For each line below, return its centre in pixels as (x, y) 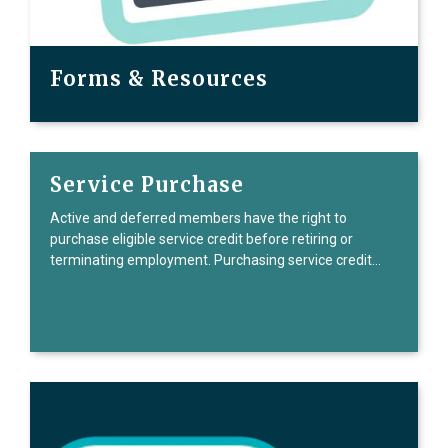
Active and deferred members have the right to (198, 218)
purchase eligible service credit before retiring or (201, 239)
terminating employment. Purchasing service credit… (215, 260)
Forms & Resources (159, 78)
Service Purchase (147, 184)
